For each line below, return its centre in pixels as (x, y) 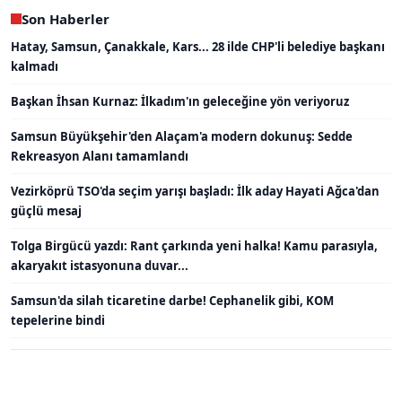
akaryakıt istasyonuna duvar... (100, 266)
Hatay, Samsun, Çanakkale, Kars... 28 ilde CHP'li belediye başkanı (198, 47)
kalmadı (35, 67)
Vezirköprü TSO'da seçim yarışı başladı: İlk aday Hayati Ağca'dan (195, 192)
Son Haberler (66, 19)
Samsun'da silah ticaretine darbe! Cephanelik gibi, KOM (172, 301)
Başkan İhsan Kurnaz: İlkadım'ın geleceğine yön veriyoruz (180, 102)
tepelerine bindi (58, 321)
